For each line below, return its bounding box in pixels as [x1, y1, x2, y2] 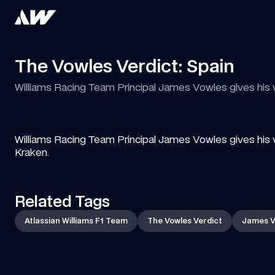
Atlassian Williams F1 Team [25, 216, 128, 225]
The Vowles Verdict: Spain [15, 56, 234, 77]
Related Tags [15, 193, 110, 211]
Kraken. [15, 146, 49, 158]
